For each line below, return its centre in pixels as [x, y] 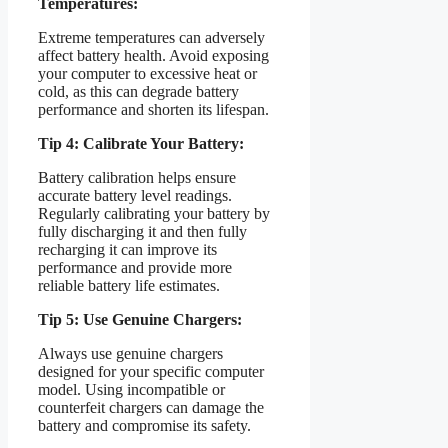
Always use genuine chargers [130, 353]
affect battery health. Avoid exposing [153, 55]
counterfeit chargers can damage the [151, 407]
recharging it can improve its [127, 249]
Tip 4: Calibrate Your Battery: [141, 143]
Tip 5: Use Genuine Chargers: [140, 319]
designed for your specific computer [151, 371]
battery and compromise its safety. [144, 425]
